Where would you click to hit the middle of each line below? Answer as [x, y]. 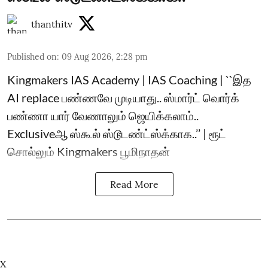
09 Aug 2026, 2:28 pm [105, 57]
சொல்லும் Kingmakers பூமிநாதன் [89, 151]
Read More [134, 184]
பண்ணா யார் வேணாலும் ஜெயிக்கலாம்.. [103, 115]
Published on [32, 57]
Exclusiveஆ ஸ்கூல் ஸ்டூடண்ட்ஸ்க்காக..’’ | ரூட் [117, 133]
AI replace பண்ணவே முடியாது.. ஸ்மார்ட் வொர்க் [123, 97]
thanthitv [52, 24]
